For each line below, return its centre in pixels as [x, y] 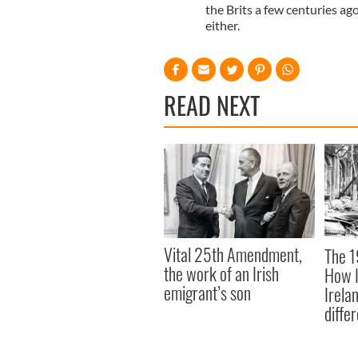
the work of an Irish [221, 273]
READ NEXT [212, 105]
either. [222, 25]
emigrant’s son [211, 292]
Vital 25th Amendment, [233, 254]
